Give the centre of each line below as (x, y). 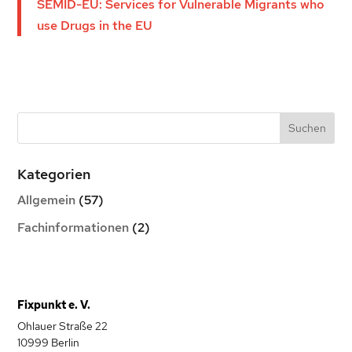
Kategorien (54, 174)
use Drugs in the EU (95, 26)
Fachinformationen (73, 227)
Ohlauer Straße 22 (63, 326)
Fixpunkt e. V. (54, 305)
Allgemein (47, 200)
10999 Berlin (49, 343)
